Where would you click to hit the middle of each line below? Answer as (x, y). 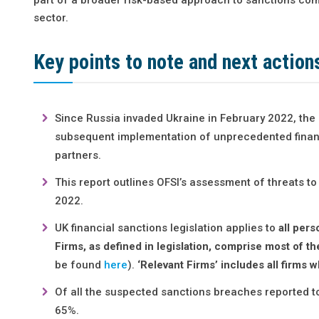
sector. (51, 17)
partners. (78, 155)
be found (80, 265)
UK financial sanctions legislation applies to (167, 228)
